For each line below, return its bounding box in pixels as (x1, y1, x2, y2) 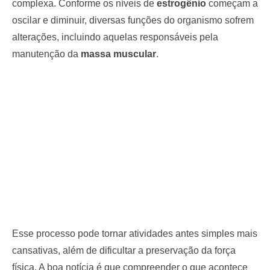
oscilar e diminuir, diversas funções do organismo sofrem (12, 14, 254, 25)
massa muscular (81, 48, 156, 59)
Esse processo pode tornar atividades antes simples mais (12, 228, 257, 239)
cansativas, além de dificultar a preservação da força (12, 245, 236, 256)
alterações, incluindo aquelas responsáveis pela (12, 31, 218, 42)
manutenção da (12, 48, 81, 59)
